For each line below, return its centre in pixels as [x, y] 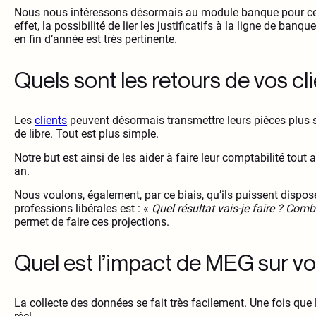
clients [51, 121]
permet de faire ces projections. [92, 222]
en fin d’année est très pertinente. [96, 39]
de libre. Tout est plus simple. [86, 134]
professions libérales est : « [83, 209]
